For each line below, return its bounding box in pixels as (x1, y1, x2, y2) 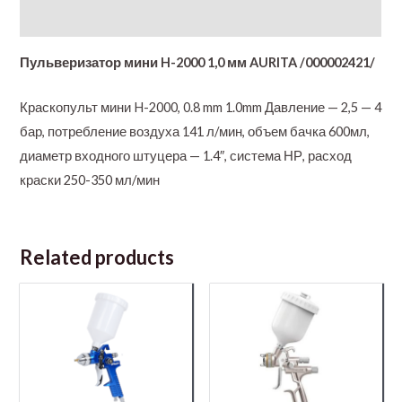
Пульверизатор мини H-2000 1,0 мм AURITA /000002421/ (20, 55, 376, 70)
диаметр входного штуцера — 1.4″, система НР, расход (20, 148, 353, 164)
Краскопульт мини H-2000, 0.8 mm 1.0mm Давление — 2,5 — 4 (20, 100, 382, 116)
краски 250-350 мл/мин (20, 172, 161, 188)
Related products (20, 244, 175, 269)
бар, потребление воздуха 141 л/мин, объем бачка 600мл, (20, 124, 371, 140)
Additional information (20, 11, 164, 27)
